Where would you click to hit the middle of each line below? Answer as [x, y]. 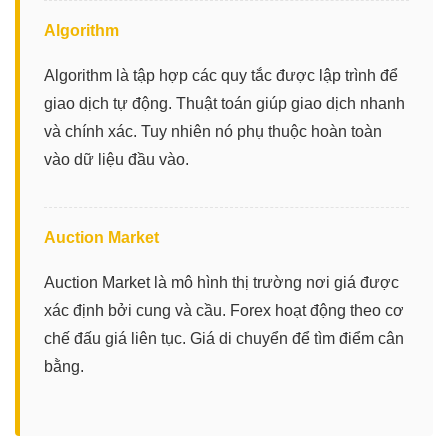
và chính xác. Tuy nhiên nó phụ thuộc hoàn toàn [213, 131]
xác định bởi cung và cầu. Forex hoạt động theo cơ [224, 310]
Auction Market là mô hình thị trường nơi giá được [221, 282]
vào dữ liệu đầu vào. [116, 159]
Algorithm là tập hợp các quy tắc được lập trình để [221, 75]
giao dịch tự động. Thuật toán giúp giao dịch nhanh [224, 103]
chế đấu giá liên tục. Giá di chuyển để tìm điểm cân [224, 338]
